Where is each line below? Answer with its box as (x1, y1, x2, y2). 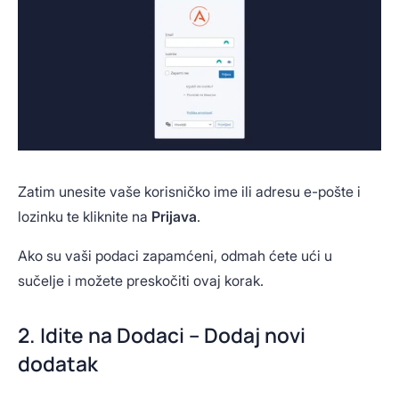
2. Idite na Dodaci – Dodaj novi (18, 321, 305, 349)
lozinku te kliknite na (18, 208, 151, 226)
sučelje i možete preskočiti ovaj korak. (18, 272, 264, 290)
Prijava (151, 208, 197, 226)
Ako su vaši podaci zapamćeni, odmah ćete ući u (18, 247, 332, 265)
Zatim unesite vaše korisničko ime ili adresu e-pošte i (18, 183, 361, 201)
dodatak (18, 349, 98, 378)
